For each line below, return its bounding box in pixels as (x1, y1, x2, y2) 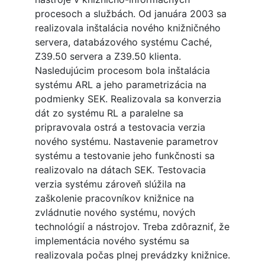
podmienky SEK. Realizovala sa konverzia (34, 93, 221, 105)
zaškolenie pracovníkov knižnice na (34, 192, 194, 205)
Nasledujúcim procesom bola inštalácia (34, 64, 210, 77)
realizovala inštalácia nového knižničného (34, 22, 221, 34)
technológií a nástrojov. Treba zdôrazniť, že (34, 221, 230, 233)
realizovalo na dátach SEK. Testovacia (34, 164, 206, 176)
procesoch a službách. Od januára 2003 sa (34, 8, 227, 20)
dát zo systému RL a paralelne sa (34, 107, 183, 119)
